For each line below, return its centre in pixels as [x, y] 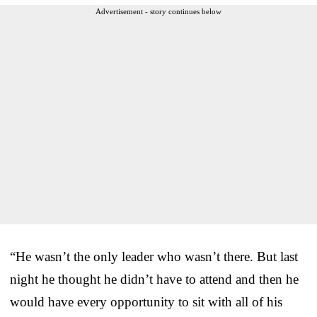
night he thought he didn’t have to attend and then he [154, 279]
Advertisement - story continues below [158, 11]
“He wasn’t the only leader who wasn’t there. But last [154, 256]
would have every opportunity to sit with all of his [146, 301]
